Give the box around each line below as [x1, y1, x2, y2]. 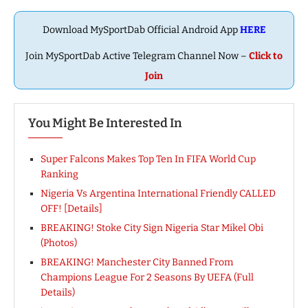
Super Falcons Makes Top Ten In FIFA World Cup [41, 153, 256, 165]
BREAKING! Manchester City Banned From [41, 256, 233, 268]
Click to [249, 49, 283, 62]
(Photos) [41, 236, 77, 249]
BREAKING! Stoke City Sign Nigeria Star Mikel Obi [41, 221, 263, 234]
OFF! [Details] [41, 202, 102, 214]
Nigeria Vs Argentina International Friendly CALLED [41, 187, 276, 199]
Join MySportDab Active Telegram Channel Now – [25, 49, 249, 62]
